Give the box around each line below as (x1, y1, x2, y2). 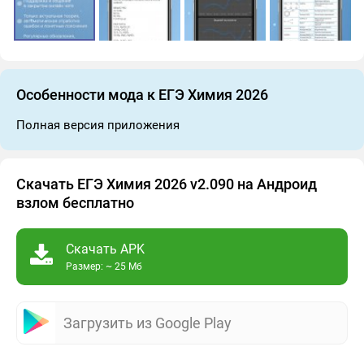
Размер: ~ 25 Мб (66, 261, 142, 272)
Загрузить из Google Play (63, 314, 232, 331)
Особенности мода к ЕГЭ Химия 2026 (16, 86, 268, 103)
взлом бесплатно (16, 194, 134, 211)
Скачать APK (66, 241, 145, 257)
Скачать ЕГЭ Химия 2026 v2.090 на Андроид (16, 175, 317, 193)
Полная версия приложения (16, 118, 180, 132)
